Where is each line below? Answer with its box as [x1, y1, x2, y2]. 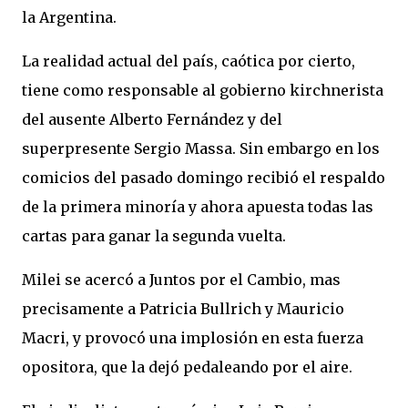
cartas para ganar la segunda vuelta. [22, 227, 286, 245]
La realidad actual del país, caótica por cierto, [22, 52, 355, 70]
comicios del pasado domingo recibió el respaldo [22, 168, 385, 187]
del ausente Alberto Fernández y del [22, 110, 282, 128]
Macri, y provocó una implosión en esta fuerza [22, 329, 363, 347]
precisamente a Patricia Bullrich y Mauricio [22, 300, 344, 318]
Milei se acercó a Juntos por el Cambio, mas [22, 270, 341, 289]
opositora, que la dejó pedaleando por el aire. [22, 358, 352, 376]
